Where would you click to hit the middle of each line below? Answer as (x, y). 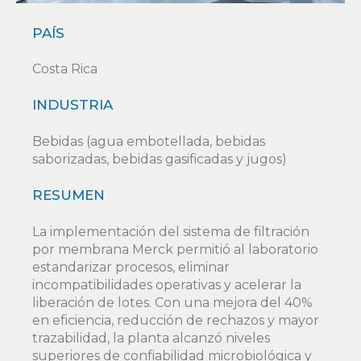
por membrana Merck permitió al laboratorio (175, 249)
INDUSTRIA (73, 105)
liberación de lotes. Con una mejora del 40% (172, 302)
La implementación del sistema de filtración (171, 231)
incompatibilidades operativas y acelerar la (167, 284)
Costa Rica (65, 69)
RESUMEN (68, 195)
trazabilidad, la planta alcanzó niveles (151, 338)
